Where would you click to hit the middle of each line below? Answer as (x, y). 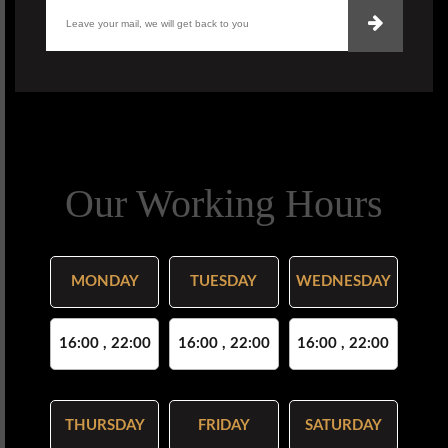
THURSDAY (104, 426)
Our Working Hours (224, 204)
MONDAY (104, 282)
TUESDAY (224, 282)
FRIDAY (223, 426)
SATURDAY (343, 426)
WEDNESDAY (343, 282)
